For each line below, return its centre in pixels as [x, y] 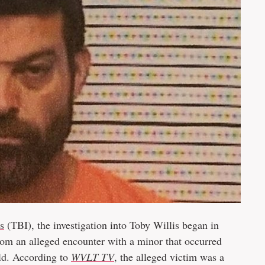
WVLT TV [93, 257]
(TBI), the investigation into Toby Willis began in [112, 225]
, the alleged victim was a [169, 257]
